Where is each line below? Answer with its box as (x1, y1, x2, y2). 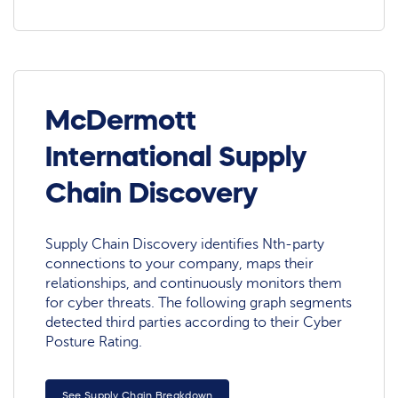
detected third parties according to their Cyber (45, 314, 343, 331)
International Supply (45, 141, 307, 171)
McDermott (45, 105, 197, 134)
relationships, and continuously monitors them (45, 275, 343, 292)
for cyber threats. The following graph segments (45, 295, 353, 312)
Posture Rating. (45, 334, 143, 351)
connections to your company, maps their (45, 256, 314, 273)
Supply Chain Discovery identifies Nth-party (45, 236, 325, 253)
